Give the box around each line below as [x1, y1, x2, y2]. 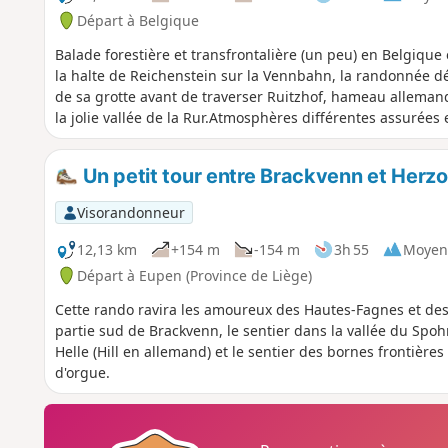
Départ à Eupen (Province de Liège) [76, 265, 312, 285]
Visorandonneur [76, 202, 185, 222]
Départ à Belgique [76, 10, 199, 30]
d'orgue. [54, 362, 110, 382]
